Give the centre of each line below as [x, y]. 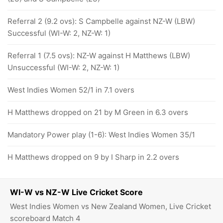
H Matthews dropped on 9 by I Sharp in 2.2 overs [93, 157]
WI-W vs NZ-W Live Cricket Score [76, 192]
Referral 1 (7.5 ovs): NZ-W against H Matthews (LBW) [99, 56]
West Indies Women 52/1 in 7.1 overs [71, 90]
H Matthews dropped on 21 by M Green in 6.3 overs [98, 112]
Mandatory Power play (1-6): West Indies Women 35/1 [101, 135]
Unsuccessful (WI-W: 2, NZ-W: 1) [63, 67]
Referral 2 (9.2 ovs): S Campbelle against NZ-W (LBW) [101, 21]
